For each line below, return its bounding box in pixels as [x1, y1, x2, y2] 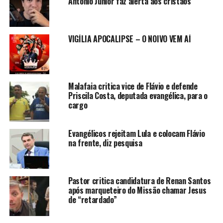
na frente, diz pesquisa [68, 136, 142, 149]
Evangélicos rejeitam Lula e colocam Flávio [68, 127, 205, 139]
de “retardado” [68, 193, 117, 206]
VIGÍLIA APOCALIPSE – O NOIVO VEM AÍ [68, 32, 191, 45]
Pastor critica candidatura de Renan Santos [68, 174, 211, 187]
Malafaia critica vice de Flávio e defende [68, 80, 198, 92]
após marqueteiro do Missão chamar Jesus [68, 184, 207, 196]
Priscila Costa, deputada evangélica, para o [68, 89, 208, 102]
